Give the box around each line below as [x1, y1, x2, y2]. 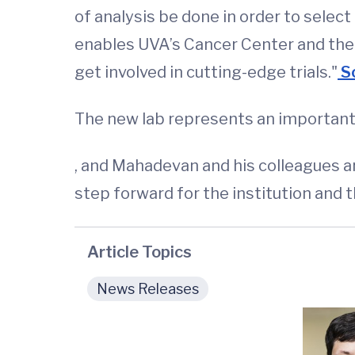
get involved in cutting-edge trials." [74, 63, 338, 82]
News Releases [97, 281, 199, 297]
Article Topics [87, 242, 192, 261]
